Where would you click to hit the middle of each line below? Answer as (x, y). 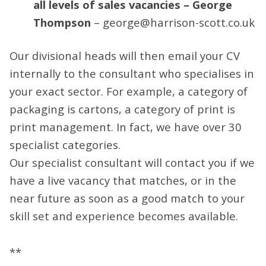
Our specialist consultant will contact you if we (132, 163)
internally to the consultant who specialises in (132, 74)
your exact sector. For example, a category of (129, 91)
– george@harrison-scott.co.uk (173, 23)
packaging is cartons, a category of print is (122, 109)
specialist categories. (65, 145)
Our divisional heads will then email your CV (125, 56)
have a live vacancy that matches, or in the (123, 180)
